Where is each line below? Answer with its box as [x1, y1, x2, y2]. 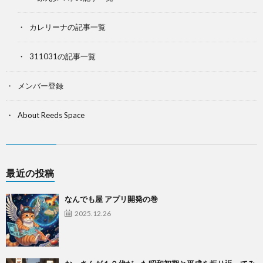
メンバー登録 [18, 80, 63, 90]
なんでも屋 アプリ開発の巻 [65, 194, 158, 204]
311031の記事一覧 [29, 51, 96, 61]
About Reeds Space [18, 110, 85, 120]
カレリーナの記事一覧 [29, 22, 106, 32]
